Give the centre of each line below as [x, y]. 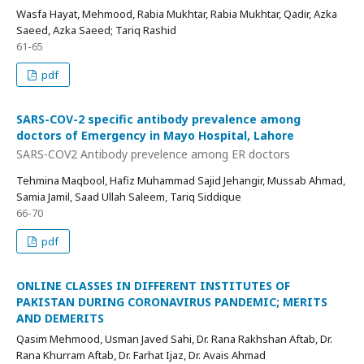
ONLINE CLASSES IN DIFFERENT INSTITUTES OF [153, 286]
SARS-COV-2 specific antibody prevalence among [158, 119]
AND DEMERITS [60, 318]
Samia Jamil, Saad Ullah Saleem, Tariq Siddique [129, 197]
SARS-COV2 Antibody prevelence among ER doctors [153, 154]
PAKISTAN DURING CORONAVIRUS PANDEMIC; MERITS [172, 302]
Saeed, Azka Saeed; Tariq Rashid [96, 30]
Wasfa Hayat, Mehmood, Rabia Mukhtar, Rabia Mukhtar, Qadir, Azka [177, 13]
